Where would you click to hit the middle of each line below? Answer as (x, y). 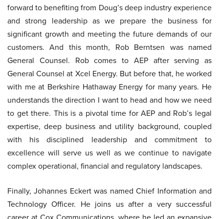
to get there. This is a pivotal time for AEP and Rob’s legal (109, 113)
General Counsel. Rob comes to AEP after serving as (109, 60)
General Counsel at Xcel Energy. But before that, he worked (109, 74)
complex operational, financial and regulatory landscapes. (105, 166)
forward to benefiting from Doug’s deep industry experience (109, 8)
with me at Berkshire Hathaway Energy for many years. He (109, 87)
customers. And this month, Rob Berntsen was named (109, 47)
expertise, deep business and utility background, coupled (109, 126)
